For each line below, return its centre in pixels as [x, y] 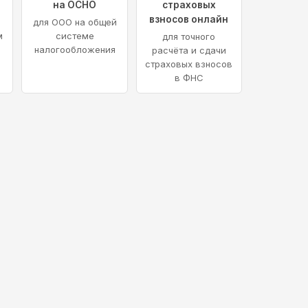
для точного [189, 37]
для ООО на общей [75, 22]
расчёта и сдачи [189, 51]
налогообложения [75, 50]
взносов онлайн [189, 20]
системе [75, 36]
